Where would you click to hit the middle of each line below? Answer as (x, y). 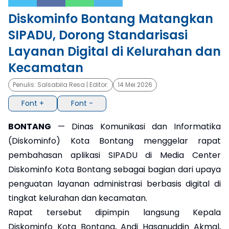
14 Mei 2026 (135, 85)
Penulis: (25, 85)
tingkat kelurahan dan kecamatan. (78, 198)
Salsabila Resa (61, 85)
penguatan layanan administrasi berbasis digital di (114, 184)
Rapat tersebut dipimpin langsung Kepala (114, 212)
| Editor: (97, 85)
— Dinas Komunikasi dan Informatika (136, 126)
